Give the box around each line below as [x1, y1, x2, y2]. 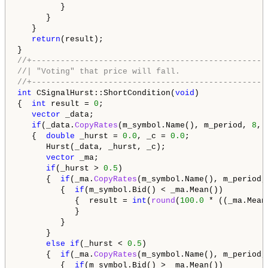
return [32, 35, 60, 44]
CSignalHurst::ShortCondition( [32, 89, 175, 98]
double [46, 132, 75, 141]
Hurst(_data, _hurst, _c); [17, 142, 166, 152]
